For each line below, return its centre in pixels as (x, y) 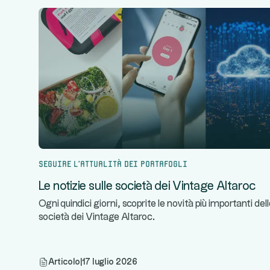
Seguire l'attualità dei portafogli (113, 163)
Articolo (64, 262)
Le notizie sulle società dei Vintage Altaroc (147, 186)
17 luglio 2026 (110, 262)
